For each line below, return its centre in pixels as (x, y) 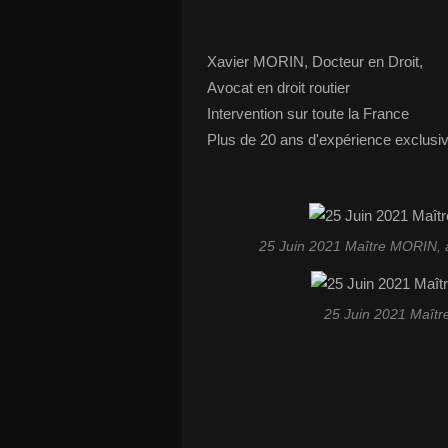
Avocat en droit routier (278, 87)
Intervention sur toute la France (308, 113)
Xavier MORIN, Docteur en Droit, (315, 61)
